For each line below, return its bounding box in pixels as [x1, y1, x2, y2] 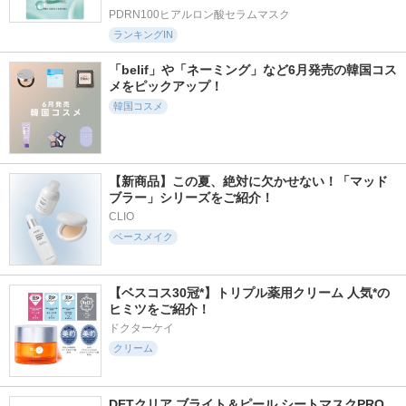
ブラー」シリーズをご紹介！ [109, 190, 274, 206]
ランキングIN [113, 29, 173, 41]
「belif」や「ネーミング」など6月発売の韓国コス [109, 63, 397, 78]
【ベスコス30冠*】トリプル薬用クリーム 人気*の [109, 285, 390, 301]
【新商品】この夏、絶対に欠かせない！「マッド [109, 174, 388, 189]
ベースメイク [113, 231, 173, 243]
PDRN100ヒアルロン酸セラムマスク [109, 8, 290, 22]
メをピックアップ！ [109, 79, 223, 94]
